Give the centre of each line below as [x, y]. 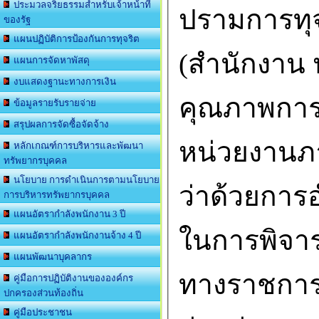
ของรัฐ [17, 20]
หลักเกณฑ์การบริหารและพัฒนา [76, 146]
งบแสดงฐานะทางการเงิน [63, 82]
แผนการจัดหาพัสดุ [49, 60]
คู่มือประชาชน [41, 312]
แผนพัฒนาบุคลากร [51, 257]
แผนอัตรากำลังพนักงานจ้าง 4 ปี [75, 235]
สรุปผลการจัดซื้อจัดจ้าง [59, 124]
